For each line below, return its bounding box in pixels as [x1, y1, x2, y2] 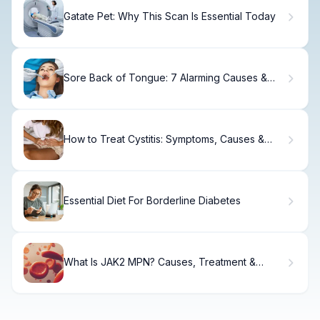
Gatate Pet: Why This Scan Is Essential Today [64, 10, 276, 23]
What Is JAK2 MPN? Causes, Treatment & [64, 256, 256, 269]
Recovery [64, 268, 110, 281]
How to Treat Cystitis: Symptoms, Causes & [64, 133, 264, 146]
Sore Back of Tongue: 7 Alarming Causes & [64, 71, 267, 84]
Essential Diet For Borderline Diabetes [64, 194, 241, 207]
